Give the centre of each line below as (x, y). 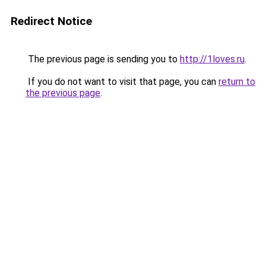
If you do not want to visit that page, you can (122, 82)
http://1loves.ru (212, 59)
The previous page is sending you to (103, 59)
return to (237, 82)
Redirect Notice (51, 21)
